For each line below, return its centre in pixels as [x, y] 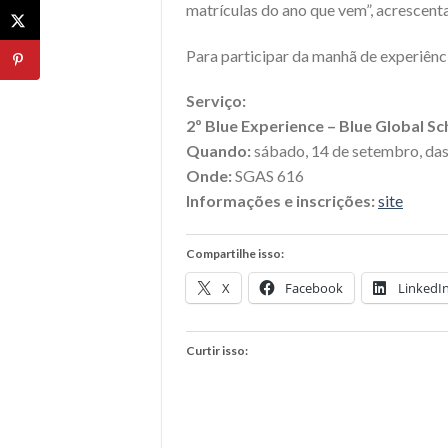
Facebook [314, 288]
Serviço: [216, 101]
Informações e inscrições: [282, 201]
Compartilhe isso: [235, 254]
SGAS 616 [269, 176]
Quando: [218, 151]
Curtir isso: [217, 351]
